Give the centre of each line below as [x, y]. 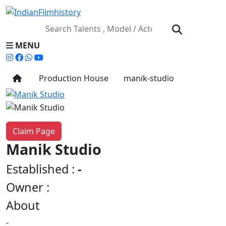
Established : [42, 169]
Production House [72, 78]
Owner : [28, 187]
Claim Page [34, 131]
